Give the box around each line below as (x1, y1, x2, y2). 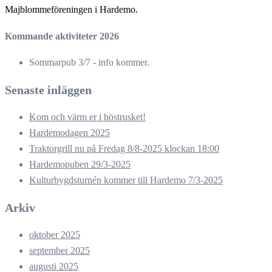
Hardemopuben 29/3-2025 (29, 159, 131, 170)
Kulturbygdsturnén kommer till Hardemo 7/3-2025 (29, 175, 223, 186)
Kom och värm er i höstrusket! (29, 112, 146, 123)
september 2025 (29, 245, 90, 256)
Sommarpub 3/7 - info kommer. (29, 57, 149, 68)
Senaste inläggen (5, 83, 92, 97)
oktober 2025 (29, 229, 80, 240)
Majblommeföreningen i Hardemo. (5, 4, 138, 15)
